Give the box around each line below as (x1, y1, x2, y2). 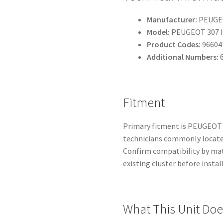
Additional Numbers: (147, 51, 219, 62)
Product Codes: (147, 39, 201, 49)
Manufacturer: (147, 14, 198, 24)
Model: (147, 26, 170, 37)
